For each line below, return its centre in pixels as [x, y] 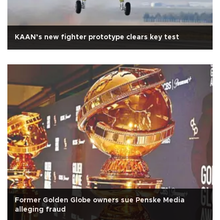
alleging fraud [40, 209]
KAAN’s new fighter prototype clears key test [97, 37]
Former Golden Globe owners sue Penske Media [100, 200]
